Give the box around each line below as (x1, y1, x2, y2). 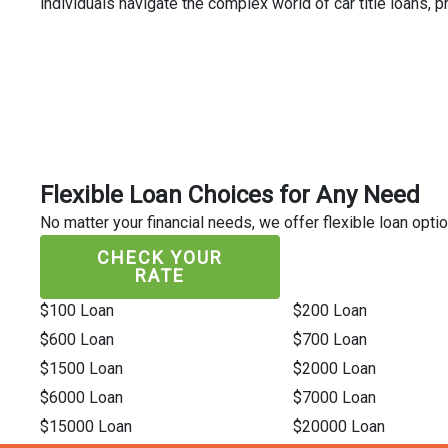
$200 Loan (292, 301, 367, 320)
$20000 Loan (292, 417, 385, 436)
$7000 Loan (292, 388, 376, 407)
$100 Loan (40, 301, 114, 320)
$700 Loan (292, 330, 367, 349)
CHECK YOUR (97, 247, 223, 268)
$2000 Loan (292, 359, 376, 378)
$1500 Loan (40, 359, 123, 378)
